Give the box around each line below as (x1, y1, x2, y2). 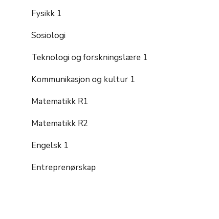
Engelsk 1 (31, 139, 68, 151)
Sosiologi (31, 29, 66, 41)
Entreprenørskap (31, 161, 96, 173)
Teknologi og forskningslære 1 (31, 51, 148, 63)
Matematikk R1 (31, 95, 88, 107)
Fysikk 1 (31, 7, 62, 19)
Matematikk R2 (31, 117, 88, 129)
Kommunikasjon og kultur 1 (31, 73, 135, 85)
